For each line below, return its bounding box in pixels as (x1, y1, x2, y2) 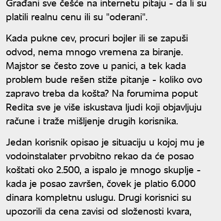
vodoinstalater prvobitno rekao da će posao (6, 148, 194, 162)
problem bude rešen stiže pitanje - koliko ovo (6, 72, 202, 86)
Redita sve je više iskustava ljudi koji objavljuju (6, 100, 202, 113)
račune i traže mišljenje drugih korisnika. (6, 113, 178, 127)
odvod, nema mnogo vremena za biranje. (6, 44, 183, 58)
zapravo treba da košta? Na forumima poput (6, 86, 198, 100)
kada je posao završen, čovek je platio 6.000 (6, 176, 196, 190)
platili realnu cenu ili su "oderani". (6, 9, 147, 23)
